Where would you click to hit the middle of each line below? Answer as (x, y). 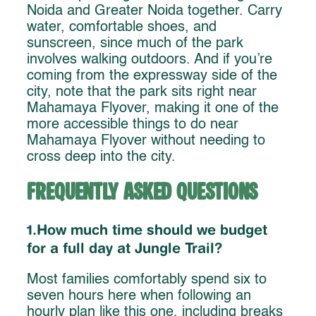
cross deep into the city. (101, 157)
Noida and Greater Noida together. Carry (154, 11)
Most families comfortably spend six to (147, 280)
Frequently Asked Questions (142, 193)
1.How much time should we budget (147, 230)
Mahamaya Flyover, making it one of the (153, 108)
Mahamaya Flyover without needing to (146, 141)
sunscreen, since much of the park (135, 43)
